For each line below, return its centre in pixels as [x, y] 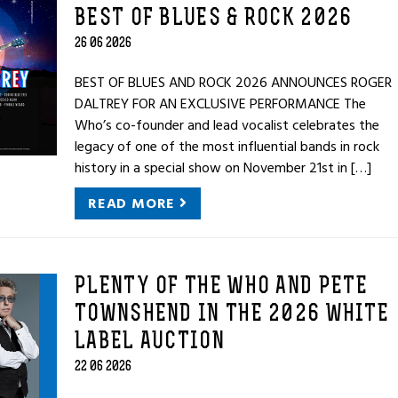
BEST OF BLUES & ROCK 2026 [214, 19]
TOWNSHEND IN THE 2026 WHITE [232, 315]
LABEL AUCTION [150, 342]
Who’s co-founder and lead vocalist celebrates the [227, 125]
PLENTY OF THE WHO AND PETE [221, 287]
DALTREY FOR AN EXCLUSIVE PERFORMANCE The [220, 104]
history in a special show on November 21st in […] [223, 168]
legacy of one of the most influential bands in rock [227, 147]
